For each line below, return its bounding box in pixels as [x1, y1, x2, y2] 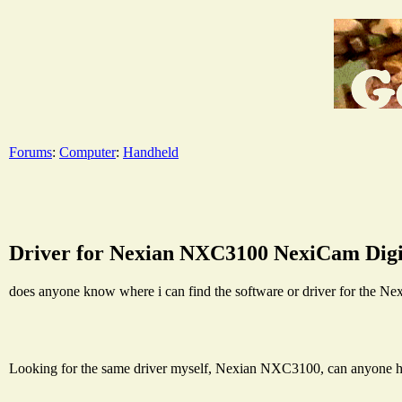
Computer [59, 144, 116, 160]
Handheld [123, 144, 179, 160]
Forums [9, 144, 52, 160]
